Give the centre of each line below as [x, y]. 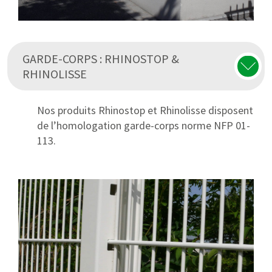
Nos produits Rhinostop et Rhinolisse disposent [145, 110]
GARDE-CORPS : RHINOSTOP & [101, 58]
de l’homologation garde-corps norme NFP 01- [144, 125]
